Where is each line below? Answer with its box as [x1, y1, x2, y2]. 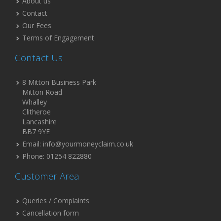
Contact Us [15, 51, 63, 65]
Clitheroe [22, 107, 51, 117]
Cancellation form [22, 208, 79, 218]
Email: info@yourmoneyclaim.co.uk [22, 139, 133, 149]
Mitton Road [22, 87, 62, 97]
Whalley [22, 97, 47, 107]
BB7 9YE [22, 127, 50, 137]
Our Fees [22, 21, 51, 31]
